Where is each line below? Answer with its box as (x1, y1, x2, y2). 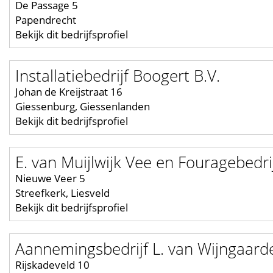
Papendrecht (15, 13, 76, 27)
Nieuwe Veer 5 (15, 171, 85, 186)
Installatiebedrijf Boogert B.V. (15, 65, 220, 87)
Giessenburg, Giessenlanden (15, 99, 150, 114)
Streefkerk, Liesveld (15, 186, 110, 200)
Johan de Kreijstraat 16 (15, 85, 122, 99)
